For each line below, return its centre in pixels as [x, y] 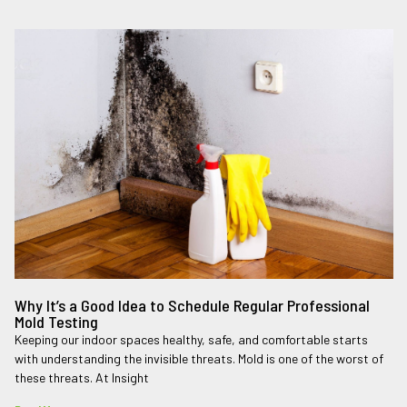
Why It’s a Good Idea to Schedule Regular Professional [192, 306]
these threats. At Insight [82, 378]
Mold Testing [56, 322]
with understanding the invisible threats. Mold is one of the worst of [199, 359]
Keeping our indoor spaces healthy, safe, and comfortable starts [191, 340]
